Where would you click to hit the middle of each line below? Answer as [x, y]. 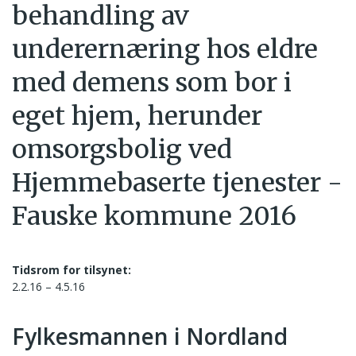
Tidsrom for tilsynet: [72, 270]
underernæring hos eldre [165, 49]
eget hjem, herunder [137, 116]
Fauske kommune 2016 [154, 216]
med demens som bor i [152, 83]
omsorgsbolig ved [122, 149]
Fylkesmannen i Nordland [150, 336]
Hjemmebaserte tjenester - [177, 183]
